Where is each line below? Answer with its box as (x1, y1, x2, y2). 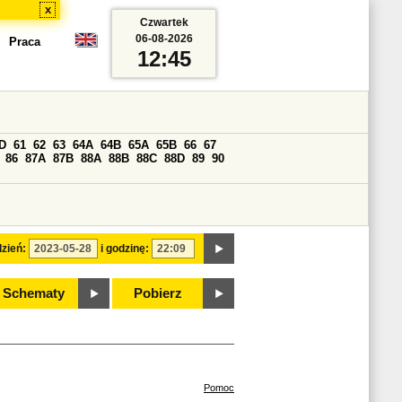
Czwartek (139, 16, 188, 29)
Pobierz (134, 286, 182, 301)
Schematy (2, 286, 65, 301)
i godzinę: (100, 242, 149, 255)
